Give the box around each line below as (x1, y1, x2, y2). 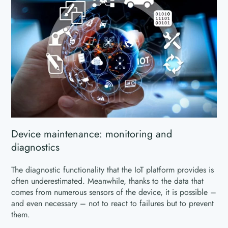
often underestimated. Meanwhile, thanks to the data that (11, 175, 204, 187)
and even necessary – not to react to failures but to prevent (11, 197, 214, 210)
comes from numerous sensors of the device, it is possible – (11, 186, 217, 198)
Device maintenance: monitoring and (11, 127, 173, 142)
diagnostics (11, 140, 60, 155)
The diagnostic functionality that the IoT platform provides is (11, 164, 214, 176)
